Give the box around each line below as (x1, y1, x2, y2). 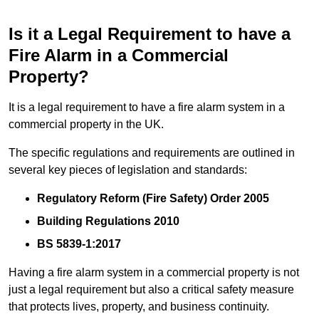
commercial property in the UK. (9, 118, 164, 131)
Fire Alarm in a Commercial (9, 46, 229, 66)
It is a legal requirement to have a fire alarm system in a (9, 101, 285, 114)
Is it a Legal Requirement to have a (9, 24, 291, 44)
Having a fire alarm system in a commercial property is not (9, 266, 299, 279)
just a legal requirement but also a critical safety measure (9, 283, 294, 296)
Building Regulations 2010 (37, 215, 179, 228)
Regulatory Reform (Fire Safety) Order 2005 (37, 192, 269, 205)
